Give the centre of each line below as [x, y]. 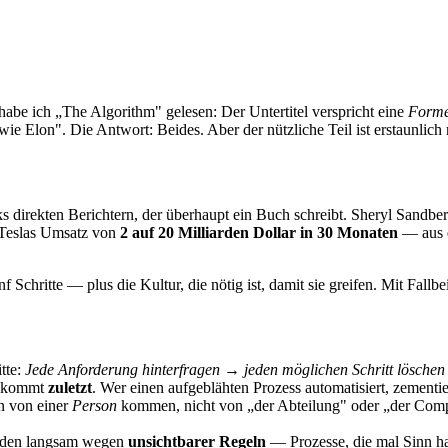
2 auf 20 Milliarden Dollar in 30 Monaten [259, 232]
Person [94, 405]
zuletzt [70, 387]
